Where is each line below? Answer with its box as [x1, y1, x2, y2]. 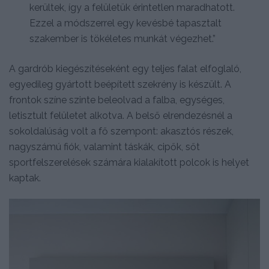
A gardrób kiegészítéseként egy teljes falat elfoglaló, [9, 63, 241, 75]
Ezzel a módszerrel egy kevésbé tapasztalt [29, 17, 222, 29]
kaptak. [9, 172, 41, 184]
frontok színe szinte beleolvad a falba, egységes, [9, 94, 225, 106]
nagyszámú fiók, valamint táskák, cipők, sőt [9, 141, 200, 153]
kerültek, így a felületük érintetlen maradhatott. [29, 2, 235, 14]
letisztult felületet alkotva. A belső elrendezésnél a [9, 110, 232, 122]
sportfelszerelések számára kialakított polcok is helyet [9, 157, 249, 169]
